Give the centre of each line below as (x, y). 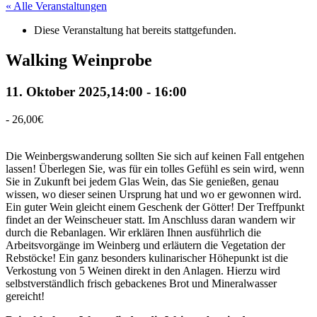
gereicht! (25, 296)
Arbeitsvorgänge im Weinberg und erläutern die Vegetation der (145, 245)
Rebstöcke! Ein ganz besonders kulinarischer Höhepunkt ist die (147, 258)
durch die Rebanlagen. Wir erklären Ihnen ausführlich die (133, 232)
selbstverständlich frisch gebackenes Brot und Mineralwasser (141, 283)
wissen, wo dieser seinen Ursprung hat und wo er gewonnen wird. (154, 194)
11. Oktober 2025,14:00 (74, 91)
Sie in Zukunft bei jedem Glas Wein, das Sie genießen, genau (142, 181)
